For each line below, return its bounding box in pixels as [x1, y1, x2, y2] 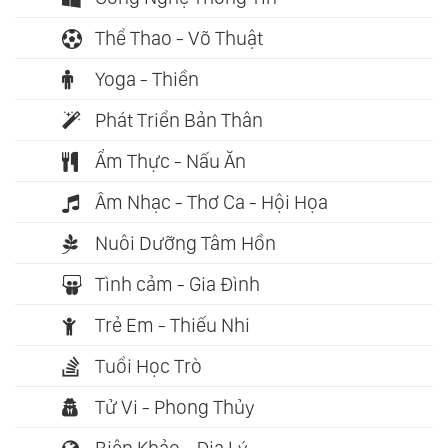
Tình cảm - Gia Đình [95, 272, 260, 297]
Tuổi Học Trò [95, 354, 202, 379]
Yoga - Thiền [95, 67, 199, 92]
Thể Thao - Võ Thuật [95, 26, 263, 51]
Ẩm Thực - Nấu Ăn [95, 149, 246, 174]
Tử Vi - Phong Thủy [95, 395, 255, 420]
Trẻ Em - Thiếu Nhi [95, 313, 250, 338]
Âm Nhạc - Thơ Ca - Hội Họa [95, 190, 328, 215]
